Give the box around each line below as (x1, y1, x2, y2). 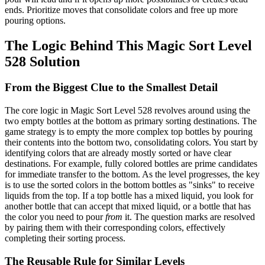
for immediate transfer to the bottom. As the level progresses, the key (5, 169, 260, 180)
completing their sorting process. (5, 233, 125, 244)
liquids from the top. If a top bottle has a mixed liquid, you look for (5, 190, 253, 201)
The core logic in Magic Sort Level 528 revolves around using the (5, 105, 250, 116)
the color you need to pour (5, 212, 105, 222)
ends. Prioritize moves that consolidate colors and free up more (5, 4, 238, 15)
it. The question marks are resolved (122, 212, 255, 222)
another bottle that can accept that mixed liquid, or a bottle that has (5, 201, 251, 212)
